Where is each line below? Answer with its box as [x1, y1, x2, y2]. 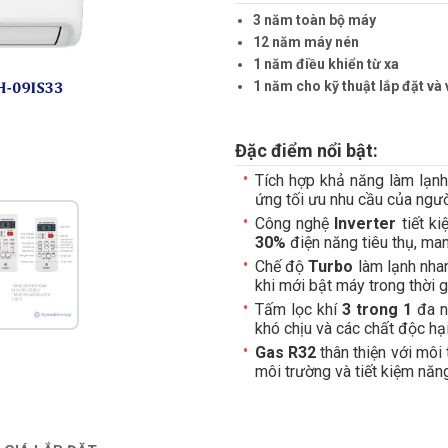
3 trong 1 [342, 300, 418, 319]
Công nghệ [254, 214, 335, 233]
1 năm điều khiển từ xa [252, 56, 399, 72]
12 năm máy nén [252, 34, 359, 50]
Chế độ [254, 257, 309, 276]
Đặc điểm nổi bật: [234, 140, 378, 161]
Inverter [334, 214, 402, 233]
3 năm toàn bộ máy [252, 12, 379, 28]
